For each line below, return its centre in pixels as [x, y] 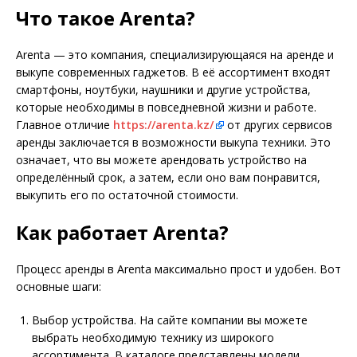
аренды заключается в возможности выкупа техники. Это [173, 142]
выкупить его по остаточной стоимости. [127, 194]
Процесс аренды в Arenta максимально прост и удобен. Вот [178, 269]
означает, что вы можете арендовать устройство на [161, 159]
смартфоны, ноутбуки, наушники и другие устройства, [163, 89]
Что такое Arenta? [106, 18]
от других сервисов [278, 124]
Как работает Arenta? [122, 232]
